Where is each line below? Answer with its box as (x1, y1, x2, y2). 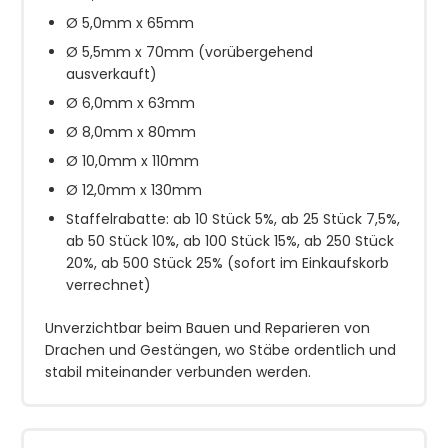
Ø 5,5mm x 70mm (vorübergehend (66, 41, 313, 62)
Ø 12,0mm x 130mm (66, 179, 202, 200)
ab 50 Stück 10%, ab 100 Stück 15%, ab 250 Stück (66, 230, 394, 251)
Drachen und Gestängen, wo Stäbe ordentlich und (45, 339, 396, 360)
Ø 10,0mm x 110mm (66, 150, 199, 171)
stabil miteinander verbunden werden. (45, 361, 311, 382)
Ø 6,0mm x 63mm (66, 92, 195, 113)
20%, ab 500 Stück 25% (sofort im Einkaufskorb (66, 252, 389, 273)
